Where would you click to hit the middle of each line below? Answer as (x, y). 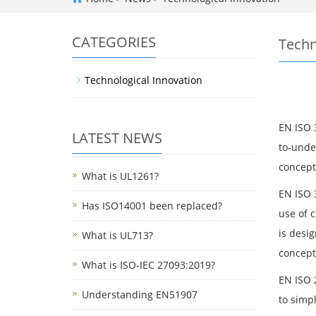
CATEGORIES (114, 42)
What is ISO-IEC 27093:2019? (148, 265)
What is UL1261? (120, 176)
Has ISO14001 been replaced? (152, 206)
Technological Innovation (144, 80)
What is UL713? (117, 235)
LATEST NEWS (117, 138)
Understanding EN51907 (140, 294)
